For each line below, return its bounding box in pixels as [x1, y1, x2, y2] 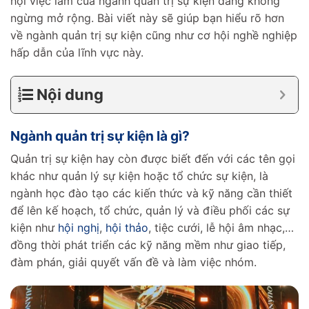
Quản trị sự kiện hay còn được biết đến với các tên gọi [10, 152, 295, 166]
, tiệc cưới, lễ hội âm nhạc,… [148, 221, 294, 235]
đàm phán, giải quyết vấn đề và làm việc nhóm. [10, 255, 260, 270]
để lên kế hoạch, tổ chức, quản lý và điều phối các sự [10, 203, 290, 218]
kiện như [10, 221, 58, 235]
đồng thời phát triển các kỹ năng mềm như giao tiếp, [10, 238, 286, 252]
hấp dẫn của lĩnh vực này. [10, 45, 143, 59]
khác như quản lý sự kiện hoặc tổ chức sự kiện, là [10, 169, 268, 183]
